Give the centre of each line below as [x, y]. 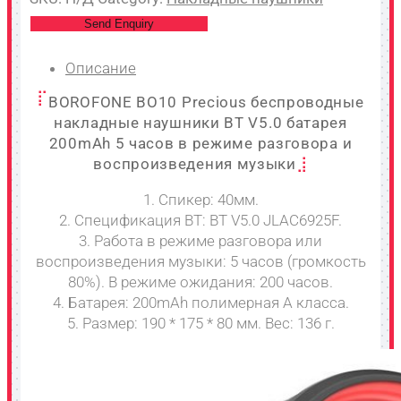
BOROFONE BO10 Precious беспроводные [206, 102]
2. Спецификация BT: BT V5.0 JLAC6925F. [200, 220]
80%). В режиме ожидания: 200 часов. [200, 282]
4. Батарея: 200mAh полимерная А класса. [200, 302]
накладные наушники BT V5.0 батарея [200, 122]
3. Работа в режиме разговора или [200, 240]
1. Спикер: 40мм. [200, 199]
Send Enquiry [119, 23]
